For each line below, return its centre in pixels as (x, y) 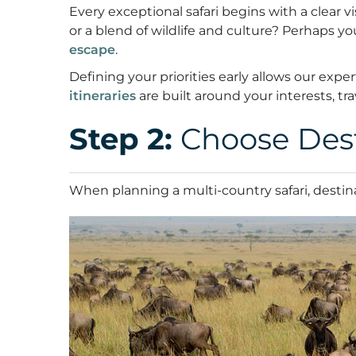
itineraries (103, 96)
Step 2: (121, 139)
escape (92, 50)
